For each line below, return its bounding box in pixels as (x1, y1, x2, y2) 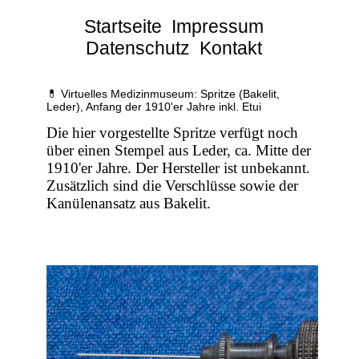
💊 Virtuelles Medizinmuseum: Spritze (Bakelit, (46, 87, 280, 101)
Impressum (171, 16, 264, 37)
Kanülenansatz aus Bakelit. (46, 195, 212, 212)
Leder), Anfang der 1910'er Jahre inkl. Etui (46, 100, 262, 114)
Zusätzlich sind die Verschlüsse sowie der (46, 177, 299, 195)
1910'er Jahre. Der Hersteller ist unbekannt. (46, 159, 311, 177)
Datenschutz (86, 38, 191, 58)
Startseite (84, 16, 163, 37)
